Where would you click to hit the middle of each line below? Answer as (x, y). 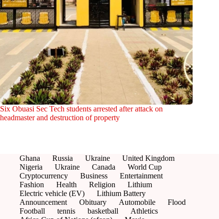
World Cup (145, 167)
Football (32, 211)
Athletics (144, 211)
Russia (63, 158)
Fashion (32, 185)
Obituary (93, 202)
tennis (66, 211)
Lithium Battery (121, 194)
